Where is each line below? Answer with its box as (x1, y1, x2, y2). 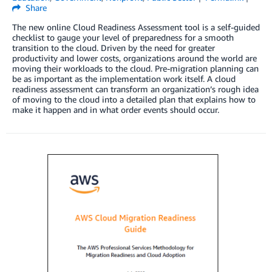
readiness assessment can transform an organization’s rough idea (12, 83, 259, 94)
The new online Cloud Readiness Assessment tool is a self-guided (12, 21, 260, 32)
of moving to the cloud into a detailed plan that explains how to (12, 93, 256, 104)
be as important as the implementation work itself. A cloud (12, 73, 236, 84)
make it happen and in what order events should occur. (12, 104, 219, 115)
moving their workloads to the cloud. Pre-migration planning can (12, 63, 259, 73)
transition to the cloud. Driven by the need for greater (12, 42, 215, 53)
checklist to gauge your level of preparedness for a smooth (12, 32, 234, 42)
